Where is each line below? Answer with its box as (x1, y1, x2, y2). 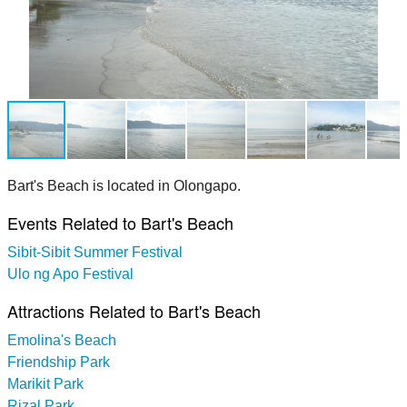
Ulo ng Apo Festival (7, 265, 134, 282)
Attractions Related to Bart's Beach (7, 298, 261, 323)
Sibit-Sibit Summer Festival (7, 243, 183, 260)
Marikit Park (7, 375, 84, 392)
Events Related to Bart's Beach (7, 210, 233, 234)
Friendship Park (7, 353, 110, 370)
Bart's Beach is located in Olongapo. (7, 177, 241, 194)
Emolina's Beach (7, 332, 116, 348)
